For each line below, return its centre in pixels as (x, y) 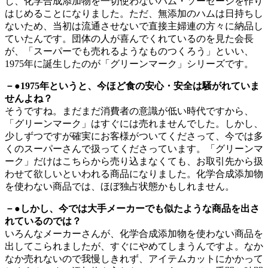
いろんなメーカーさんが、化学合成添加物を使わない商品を (134, 234)
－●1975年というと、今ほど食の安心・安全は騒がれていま (132, 86)
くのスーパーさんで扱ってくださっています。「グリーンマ (134, 149)
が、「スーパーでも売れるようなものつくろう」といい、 (129, 51)
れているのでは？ (43, 221)
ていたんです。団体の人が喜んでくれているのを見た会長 (129, 39)
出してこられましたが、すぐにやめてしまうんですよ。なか (134, 246)
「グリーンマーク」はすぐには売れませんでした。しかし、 (134, 124)
